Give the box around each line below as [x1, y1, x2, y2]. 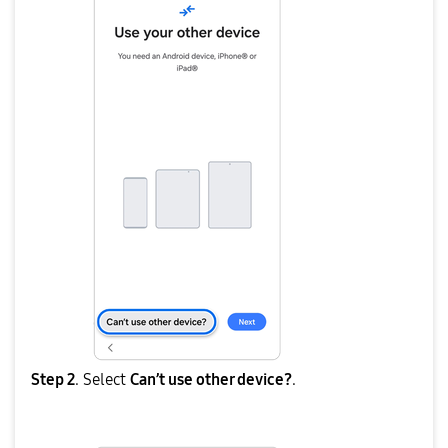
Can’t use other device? [130, 369, 292, 389]
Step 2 [31, 369, 75, 389]
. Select [75, 369, 126, 389]
